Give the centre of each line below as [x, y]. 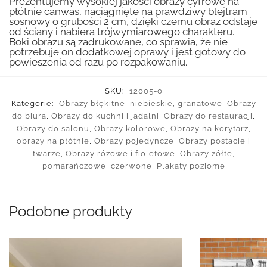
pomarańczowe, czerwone [97, 166]
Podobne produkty [71, 211]
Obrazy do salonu [53, 129]
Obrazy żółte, [207, 154]
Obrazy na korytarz [209, 129]
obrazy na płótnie [53, 141]
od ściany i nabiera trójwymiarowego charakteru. [122, 32]
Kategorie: [33, 104]
